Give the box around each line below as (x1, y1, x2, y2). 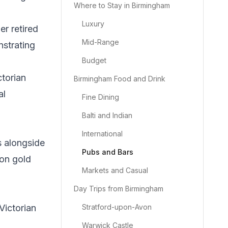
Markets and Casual (82, 166, 148, 175)
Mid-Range (82, 38, 119, 46)
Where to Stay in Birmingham (74, 1, 170, 10)
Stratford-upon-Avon (82, 203, 152, 211)
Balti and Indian (82, 111, 132, 120)
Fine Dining (82, 93, 119, 101)
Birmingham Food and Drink (74, 74, 165, 83)
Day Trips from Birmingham (74, 184, 163, 193)
